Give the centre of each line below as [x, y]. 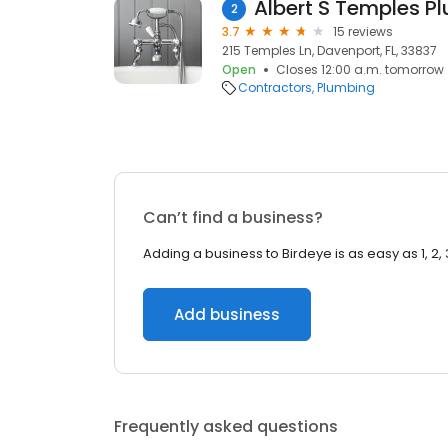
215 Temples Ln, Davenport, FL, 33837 [329, 50]
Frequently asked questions [226, 426]
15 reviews [363, 31]
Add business [227, 314]
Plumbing [346, 87]
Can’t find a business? [233, 217]
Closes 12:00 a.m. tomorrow [360, 69]
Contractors [275, 87]
